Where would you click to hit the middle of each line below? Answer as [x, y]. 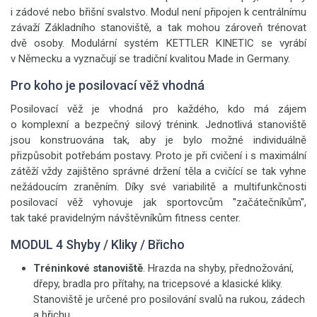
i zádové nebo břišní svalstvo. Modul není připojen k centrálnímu [158, 12]
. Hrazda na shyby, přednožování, [218, 268]
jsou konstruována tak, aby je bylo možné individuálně [158, 140]
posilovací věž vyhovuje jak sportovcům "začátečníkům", [158, 202]
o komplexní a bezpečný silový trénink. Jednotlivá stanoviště [158, 125]
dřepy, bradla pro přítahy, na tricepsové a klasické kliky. [158, 284]
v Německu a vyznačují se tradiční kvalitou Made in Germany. [150, 59]
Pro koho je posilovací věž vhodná [108, 85]
